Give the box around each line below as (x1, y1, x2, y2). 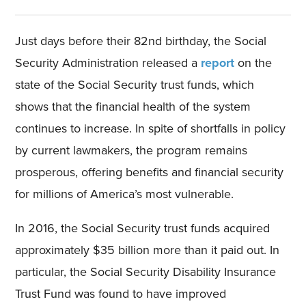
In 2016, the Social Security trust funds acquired (15, 219, 270, 237)
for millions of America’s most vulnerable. (15, 185, 234, 203)
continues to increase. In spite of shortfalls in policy (15, 120, 286, 137)
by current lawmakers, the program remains (15, 141, 248, 159)
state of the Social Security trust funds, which (15, 76, 255, 94)
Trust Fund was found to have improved (15, 285, 227, 303)
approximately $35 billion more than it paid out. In (15, 241, 280, 259)
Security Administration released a (15, 54, 201, 72)
